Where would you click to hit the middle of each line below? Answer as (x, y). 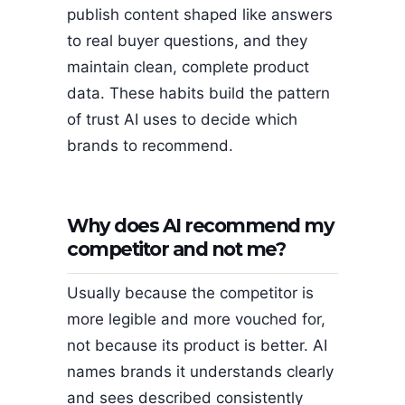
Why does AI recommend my (200, 225)
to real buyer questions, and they (187, 41)
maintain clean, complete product (188, 67)
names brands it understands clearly (200, 371)
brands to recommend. (150, 146)
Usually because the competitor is (190, 292)
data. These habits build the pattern (198, 94)
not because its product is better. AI (197, 345)
